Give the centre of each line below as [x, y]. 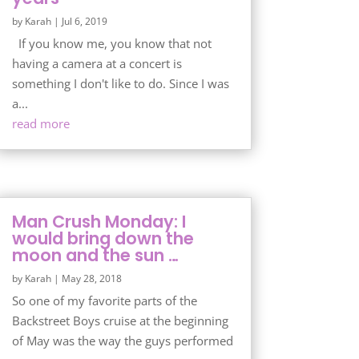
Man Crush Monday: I [99, 221]
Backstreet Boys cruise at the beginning [120, 320]
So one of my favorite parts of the [104, 300]
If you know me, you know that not [111, 43]
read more [40, 123]
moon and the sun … [95, 255]
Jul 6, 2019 [84, 21]
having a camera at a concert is [97, 63]
